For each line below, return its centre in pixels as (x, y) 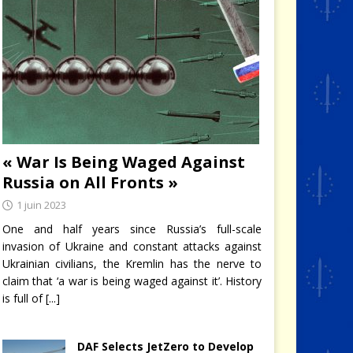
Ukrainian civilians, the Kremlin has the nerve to (132, 263)
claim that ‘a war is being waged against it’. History (132, 281)
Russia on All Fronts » (90, 182)
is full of (24, 298)
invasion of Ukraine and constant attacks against (132, 246)
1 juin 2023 (41, 204)
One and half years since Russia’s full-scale (132, 229)
